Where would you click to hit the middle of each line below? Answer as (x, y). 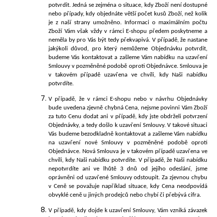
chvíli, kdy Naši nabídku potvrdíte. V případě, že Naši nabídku (128, 160)
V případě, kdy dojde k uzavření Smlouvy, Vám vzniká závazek (128, 211)
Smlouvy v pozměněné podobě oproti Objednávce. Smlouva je (128, 66)
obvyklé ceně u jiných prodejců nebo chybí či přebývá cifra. (125, 195)
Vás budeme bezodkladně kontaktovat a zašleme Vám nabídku (128, 134)
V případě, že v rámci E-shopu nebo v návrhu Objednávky (128, 99)
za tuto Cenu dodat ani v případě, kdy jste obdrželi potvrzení (128, 116)
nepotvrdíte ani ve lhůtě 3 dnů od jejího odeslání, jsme (128, 169)
